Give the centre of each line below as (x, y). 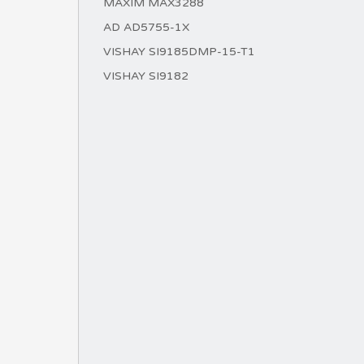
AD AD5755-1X (146, 27)
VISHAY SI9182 (146, 76)
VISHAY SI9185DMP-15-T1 (179, 52)
